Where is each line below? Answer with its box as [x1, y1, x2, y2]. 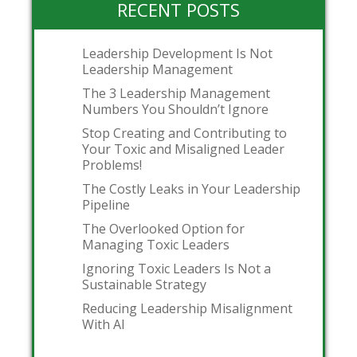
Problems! [82, 155, 142, 174]
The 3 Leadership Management [82, 84, 270, 102]
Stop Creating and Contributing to [82, 124, 287, 142]
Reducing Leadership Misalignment [82, 299, 292, 317]
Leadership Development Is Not [82, 44, 273, 62]
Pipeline [82, 195, 130, 214]
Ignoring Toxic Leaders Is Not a [82, 259, 271, 277]
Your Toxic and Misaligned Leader [82, 139, 284, 158]
